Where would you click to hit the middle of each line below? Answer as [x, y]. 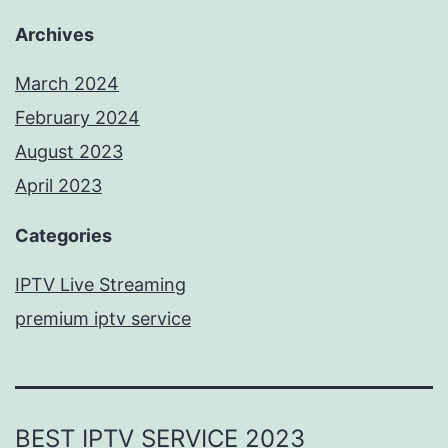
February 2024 [77, 118]
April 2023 [58, 186]
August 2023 [69, 152]
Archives [54, 35]
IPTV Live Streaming [100, 285]
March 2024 [67, 84]
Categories [63, 236]
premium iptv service [103, 319]
